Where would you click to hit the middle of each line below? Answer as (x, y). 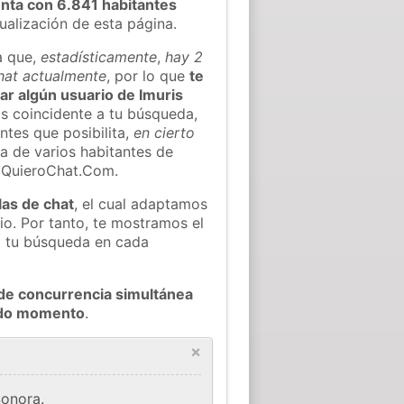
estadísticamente (99, 56)
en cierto (165, 132)
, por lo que (148, 75)
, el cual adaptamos (141, 203)
